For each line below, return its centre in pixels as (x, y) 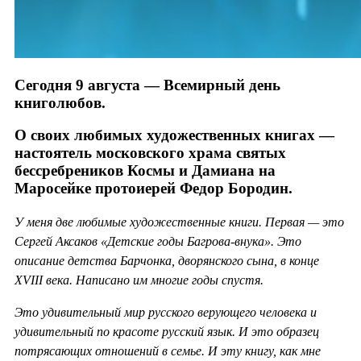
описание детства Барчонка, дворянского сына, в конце (167, 261)
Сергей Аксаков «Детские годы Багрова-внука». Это (158, 242)
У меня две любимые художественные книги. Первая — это (179, 222)
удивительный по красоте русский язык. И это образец (167, 332)
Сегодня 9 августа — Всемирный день (147, 85)
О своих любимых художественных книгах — (174, 135)
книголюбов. (60, 102)
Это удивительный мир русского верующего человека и (166, 313)
